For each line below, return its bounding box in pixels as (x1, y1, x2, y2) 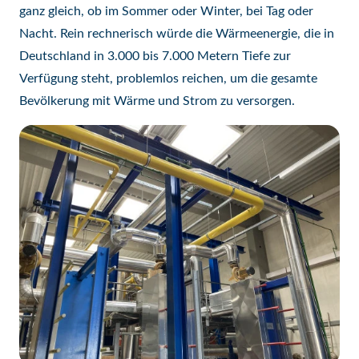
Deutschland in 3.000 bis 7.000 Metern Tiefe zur (19, 50, 291, 63)
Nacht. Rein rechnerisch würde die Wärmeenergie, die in (19, 27, 334, 40)
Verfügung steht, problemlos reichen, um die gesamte (19, 72, 317, 85)
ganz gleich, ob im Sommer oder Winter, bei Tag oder (19, 5, 313, 18)
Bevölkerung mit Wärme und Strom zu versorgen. (19, 95, 295, 107)
